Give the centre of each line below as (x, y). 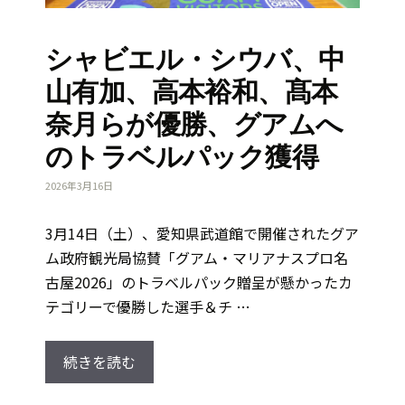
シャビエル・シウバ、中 (195, 59)
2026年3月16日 (79, 186)
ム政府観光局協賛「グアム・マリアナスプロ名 (197, 258)
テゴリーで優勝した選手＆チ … (148, 307)
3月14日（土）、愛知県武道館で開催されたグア (202, 234)
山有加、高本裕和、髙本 (192, 91)
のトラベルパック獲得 (182, 156)
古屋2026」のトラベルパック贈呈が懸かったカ (199, 283)
